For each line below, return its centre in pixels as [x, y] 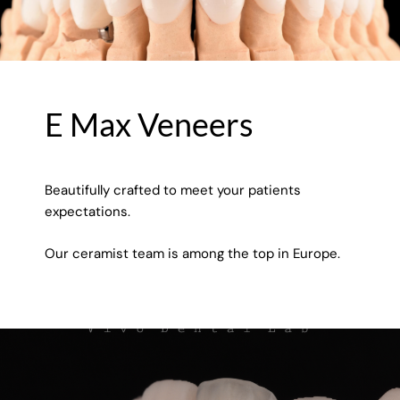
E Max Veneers [149, 125]
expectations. [87, 212]
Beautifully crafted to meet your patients [173, 191]
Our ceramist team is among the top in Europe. [192, 253]
